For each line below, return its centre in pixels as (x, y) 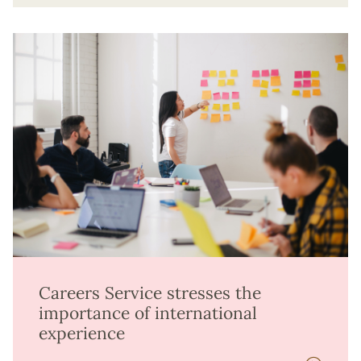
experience (82, 333)
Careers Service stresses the (150, 293)
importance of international (148, 313)
